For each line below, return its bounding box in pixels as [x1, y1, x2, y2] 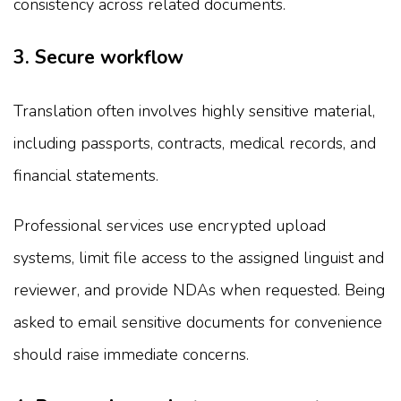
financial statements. [13, 164, 158, 186]
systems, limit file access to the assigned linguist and [13, 246, 384, 269]
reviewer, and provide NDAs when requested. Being [13, 278, 385, 301]
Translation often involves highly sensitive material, [13, 99, 375, 122]
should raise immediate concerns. [13, 343, 249, 365]
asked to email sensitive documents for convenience [13, 311, 382, 333]
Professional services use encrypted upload [13, 214, 326, 236]
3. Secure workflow [13, 44, 183, 70]
